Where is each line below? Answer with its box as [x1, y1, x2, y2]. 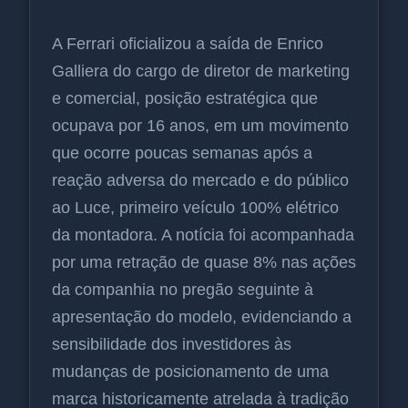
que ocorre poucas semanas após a [52, 143, 312, 162]
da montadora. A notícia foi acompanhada [52, 225, 354, 244]
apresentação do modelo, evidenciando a [52, 307, 352, 326]
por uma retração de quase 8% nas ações [52, 252, 356, 271]
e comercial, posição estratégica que [52, 88, 318, 107]
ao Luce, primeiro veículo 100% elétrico [52, 198, 339, 217]
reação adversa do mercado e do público [52, 170, 349, 189]
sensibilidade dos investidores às [52, 334, 291, 353]
